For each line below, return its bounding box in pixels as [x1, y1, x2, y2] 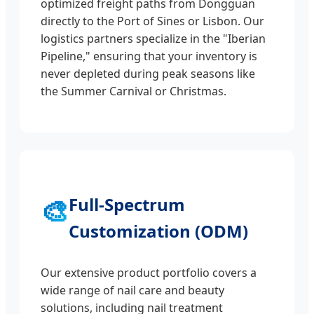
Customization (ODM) [69, 219, 248, 243]
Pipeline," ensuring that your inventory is [41, 48, 257, 64]
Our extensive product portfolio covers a [41, 265, 257, 281]
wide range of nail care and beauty [41, 282, 224, 299]
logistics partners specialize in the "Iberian [41, 31, 266, 47]
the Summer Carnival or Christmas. [41, 83, 226, 100]
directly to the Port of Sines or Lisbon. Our [41, 13, 264, 29]
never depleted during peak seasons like [41, 66, 255, 82]
